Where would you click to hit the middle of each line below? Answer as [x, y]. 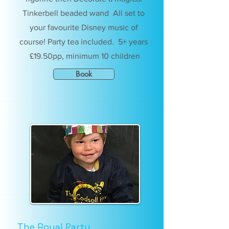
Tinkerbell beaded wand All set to [84, 13]
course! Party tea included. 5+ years [84, 42]
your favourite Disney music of [84, 27]
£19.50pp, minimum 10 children [84, 56]
